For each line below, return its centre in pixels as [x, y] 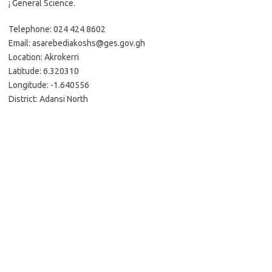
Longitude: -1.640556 [49, 85]
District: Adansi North [48, 99]
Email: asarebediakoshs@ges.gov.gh [77, 43]
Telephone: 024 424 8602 [57, 29]
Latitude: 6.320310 [44, 71]
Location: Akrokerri [44, 57]
